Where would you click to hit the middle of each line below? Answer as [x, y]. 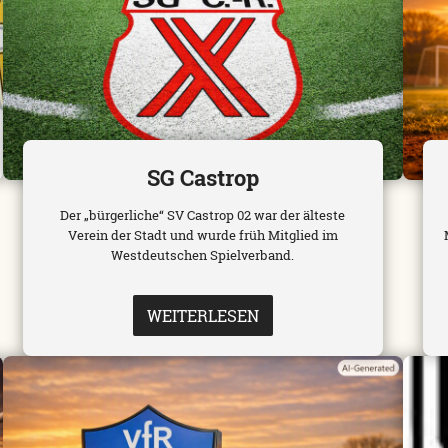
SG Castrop [202, 178]
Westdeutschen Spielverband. [203, 255]
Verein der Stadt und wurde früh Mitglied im [202, 235]
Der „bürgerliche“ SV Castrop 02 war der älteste [203, 215]
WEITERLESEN [202, 316]
